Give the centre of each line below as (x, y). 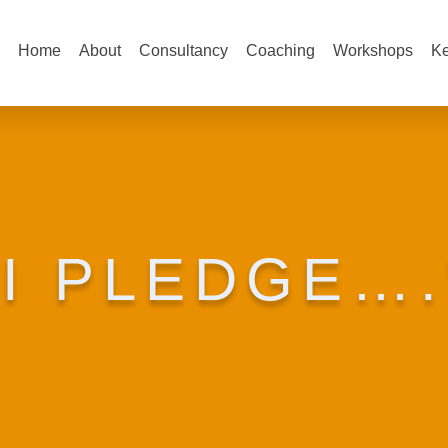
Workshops (373, 50)
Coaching (280, 50)
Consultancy (183, 50)
